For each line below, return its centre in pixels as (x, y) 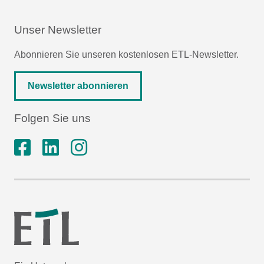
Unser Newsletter (58, 30)
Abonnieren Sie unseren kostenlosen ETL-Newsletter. (126, 55)
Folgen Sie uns (52, 118)
